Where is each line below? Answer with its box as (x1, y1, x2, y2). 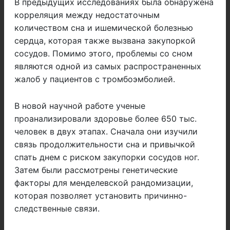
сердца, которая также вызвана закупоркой (14, 35, 196, 46)
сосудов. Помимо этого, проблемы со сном (14, 48, 193, 59)
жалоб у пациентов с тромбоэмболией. (14, 74, 175, 85)
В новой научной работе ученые (14, 101, 145, 111)
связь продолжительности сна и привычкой (14, 139, 195, 150)
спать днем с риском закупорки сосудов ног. (14, 152, 199, 163)
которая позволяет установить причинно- (14, 190, 187, 201)
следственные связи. (14, 203, 100, 214)
